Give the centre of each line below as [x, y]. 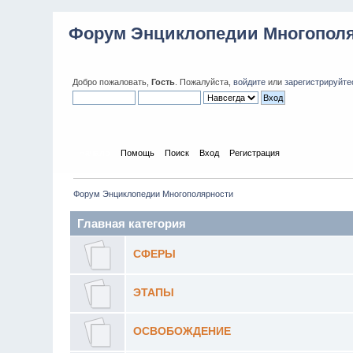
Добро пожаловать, [112, 82]
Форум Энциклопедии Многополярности [154, 193]
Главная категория [132, 223]
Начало [94, 152]
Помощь [137, 152]
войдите [250, 82]
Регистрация [254, 152]
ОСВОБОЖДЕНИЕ [182, 331]
